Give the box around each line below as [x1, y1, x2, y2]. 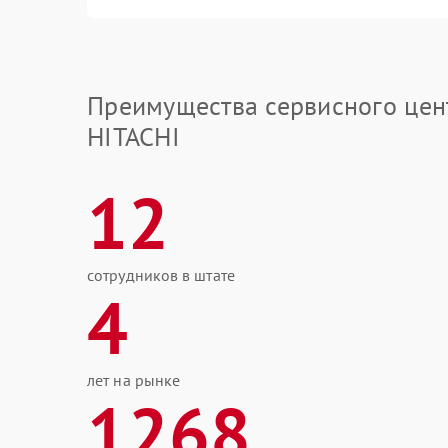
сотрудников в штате [87, 265, 235, 285]
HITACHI [87, 120, 180, 153]
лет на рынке [87, 370, 181, 390]
